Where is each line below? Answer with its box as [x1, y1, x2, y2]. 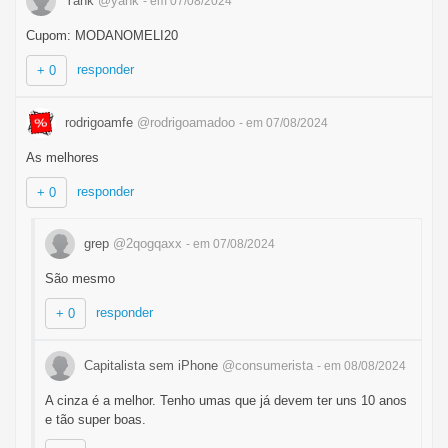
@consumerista [222, 357, 313, 373]
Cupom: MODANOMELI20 [26, 28, 178, 43]
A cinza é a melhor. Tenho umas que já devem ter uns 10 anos [45, 393, 407, 408]
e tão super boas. [45, 412, 146, 427]
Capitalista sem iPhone [80, 357, 222, 373]
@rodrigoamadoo [137, 114, 235, 130]
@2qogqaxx [113, 235, 182, 251]
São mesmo [45, 271, 115, 286]
